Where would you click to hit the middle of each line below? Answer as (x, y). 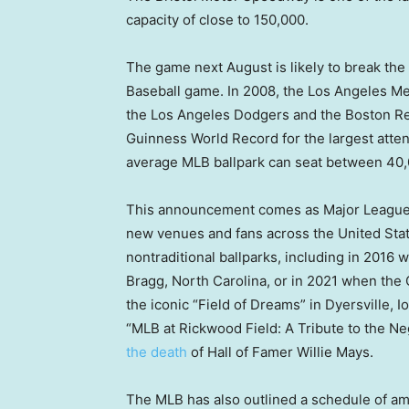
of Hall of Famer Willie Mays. (284, 352)
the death (158, 352)
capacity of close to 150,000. (217, 20)
